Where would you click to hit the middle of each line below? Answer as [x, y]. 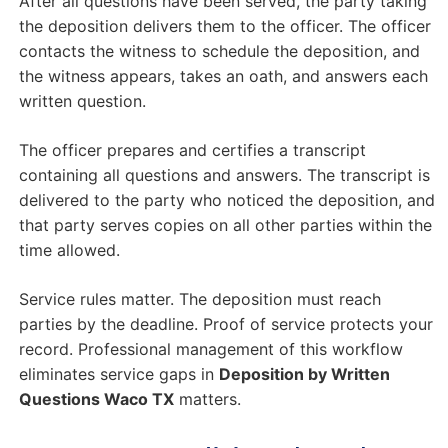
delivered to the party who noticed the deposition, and [226, 200]
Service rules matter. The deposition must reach [199, 299]
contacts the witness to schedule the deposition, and [219, 51]
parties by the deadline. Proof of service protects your [225, 324]
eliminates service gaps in [118, 374]
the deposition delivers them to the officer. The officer [224, 26]
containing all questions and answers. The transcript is [224, 175]
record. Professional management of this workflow [210, 349]
